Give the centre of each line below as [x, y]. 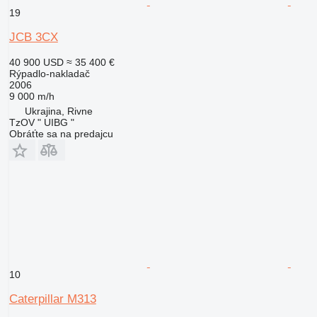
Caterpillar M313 [52, 299]
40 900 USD [36, 62]
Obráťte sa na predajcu [61, 133]
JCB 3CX [33, 37]
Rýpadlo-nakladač [49, 73]
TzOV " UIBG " [41, 122]
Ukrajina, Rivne [58, 111]
